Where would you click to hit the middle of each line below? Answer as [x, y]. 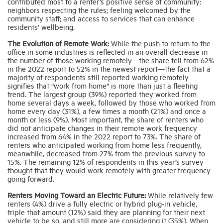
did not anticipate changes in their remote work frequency [102, 128]
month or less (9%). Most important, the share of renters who [106, 119]
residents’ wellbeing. [41, 27]
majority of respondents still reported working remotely [98, 77]
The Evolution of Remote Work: [58, 43]
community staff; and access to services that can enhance [101, 18]
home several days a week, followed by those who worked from [111, 103]
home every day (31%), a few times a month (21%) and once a [107, 111]
